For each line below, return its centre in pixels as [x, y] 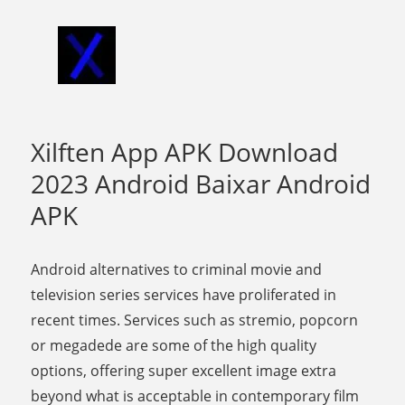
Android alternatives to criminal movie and [177, 270]
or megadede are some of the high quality [174, 346]
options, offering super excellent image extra [184, 371]
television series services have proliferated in [184, 295]
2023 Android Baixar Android [201, 184]
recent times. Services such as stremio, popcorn [195, 320]
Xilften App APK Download [185, 152]
